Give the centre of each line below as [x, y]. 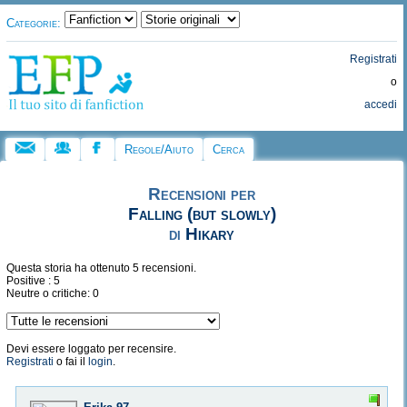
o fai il [71, 362]
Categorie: [34, 23]
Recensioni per [202, 194]
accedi [381, 104]
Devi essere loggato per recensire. [91, 349]
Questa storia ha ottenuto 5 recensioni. [101, 268]
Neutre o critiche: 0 [53, 294]
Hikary [210, 234]
